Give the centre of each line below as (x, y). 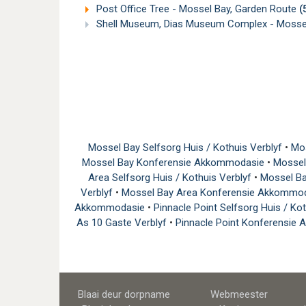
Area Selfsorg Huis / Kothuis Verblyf (171, 177)
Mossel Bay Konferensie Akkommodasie (175, 162)
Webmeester (239, 294)
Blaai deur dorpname (124, 294)
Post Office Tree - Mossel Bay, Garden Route (196, 9)
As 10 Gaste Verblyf (123, 222)
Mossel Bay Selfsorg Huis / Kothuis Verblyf (186, 147)
